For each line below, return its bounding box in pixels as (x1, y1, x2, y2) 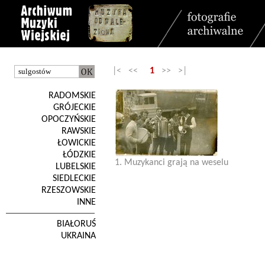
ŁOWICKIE (57, 138, 96, 148)
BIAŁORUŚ (57, 219, 96, 229)
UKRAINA (61, 231, 96, 241)
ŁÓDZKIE (63, 150, 96, 160)
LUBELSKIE (56, 162, 96, 172)
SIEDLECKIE (53, 174, 96, 183)
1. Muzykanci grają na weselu (115, 158, 228, 167)
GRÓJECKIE (53, 103, 96, 112)
